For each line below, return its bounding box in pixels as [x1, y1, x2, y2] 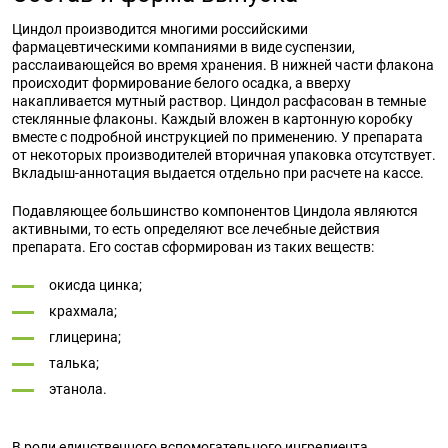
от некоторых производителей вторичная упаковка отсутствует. [12, 147, 436, 163]
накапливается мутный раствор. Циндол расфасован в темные [12, 93, 426, 109]
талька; [49, 355, 99, 371]
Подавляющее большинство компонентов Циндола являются [12, 203, 418, 219]
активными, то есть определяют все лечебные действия [12, 221, 380, 237]
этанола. [49, 381, 107, 397]
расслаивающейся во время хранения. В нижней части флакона [12, 57, 434, 73]
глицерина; [49, 329, 121, 345]
